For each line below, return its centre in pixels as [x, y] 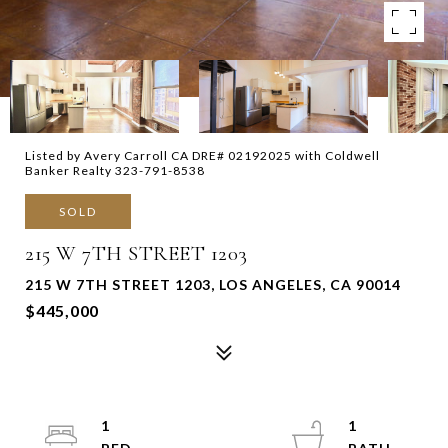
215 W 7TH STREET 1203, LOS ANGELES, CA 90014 [213, 284]
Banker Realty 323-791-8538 [115, 170]
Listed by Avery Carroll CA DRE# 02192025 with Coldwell [202, 155]
